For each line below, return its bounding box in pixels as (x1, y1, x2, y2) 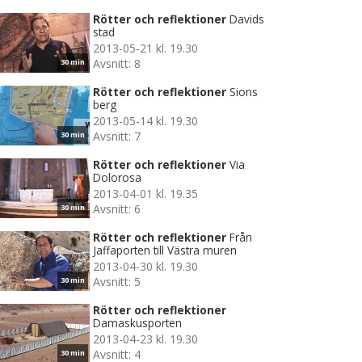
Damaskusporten (93, 314, 182, 330)
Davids (229, 11, 264, 27)
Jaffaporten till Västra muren (93, 242, 237, 258)
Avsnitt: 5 (93, 273, 141, 289)
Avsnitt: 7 (93, 128, 141, 144)
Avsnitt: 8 (93, 55, 141, 71)
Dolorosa (93, 169, 141, 185)
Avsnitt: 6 (93, 200, 141, 217)
